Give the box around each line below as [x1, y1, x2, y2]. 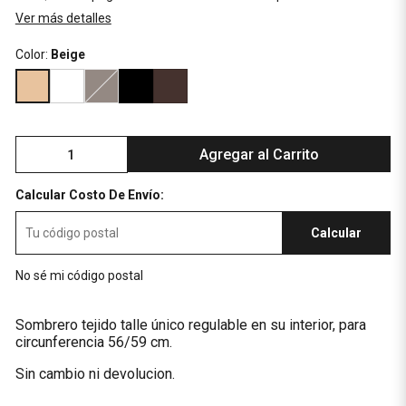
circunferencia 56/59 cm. [14, 333, 172, 351]
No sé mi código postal [14, 268, 143, 283]
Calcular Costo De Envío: [14, 188, 164, 202]
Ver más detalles [14, 11, 111, 25]
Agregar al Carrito [199, 145, 320, 163]
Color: [14, 47, 51, 62]
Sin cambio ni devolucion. [14, 365, 175, 382]
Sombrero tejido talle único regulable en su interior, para [14, 316, 366, 333]
